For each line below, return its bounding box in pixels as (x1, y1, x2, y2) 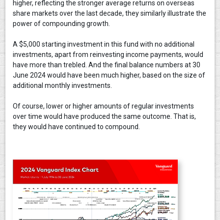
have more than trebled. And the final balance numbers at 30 (13, 60, 201, 69)
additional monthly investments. (13, 81, 112, 89)
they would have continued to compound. (13, 122, 140, 131)
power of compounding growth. (13, 19, 110, 27)
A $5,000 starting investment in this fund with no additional (13, 40, 195, 48)
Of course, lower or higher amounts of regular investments (13, 102, 194, 110)
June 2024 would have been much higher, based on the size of (13, 71, 206, 79)
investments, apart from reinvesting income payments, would (13, 50, 204, 58)
